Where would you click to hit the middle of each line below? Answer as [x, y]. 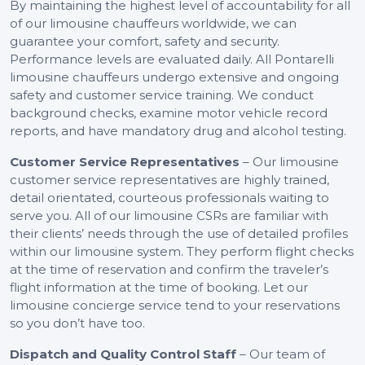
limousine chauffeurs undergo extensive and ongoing [174, 77]
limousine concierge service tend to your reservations [175, 306]
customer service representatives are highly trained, [169, 180]
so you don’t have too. [77, 323]
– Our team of [281, 354]
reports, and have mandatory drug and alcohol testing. [178, 131]
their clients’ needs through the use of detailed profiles [179, 234]
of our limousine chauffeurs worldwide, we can [153, 24]
